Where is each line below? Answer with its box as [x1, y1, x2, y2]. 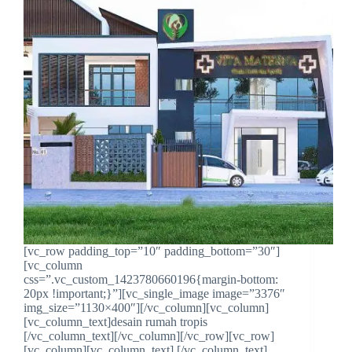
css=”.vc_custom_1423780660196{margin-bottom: [24, 273, 278, 287]
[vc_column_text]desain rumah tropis [24, 315, 207, 329]
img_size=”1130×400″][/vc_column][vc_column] [24, 301, 269, 315]
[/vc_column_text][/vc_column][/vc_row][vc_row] [24, 329, 274, 343]
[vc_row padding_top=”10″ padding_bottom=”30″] [24, 244, 280, 258]
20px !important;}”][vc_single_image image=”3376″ [24, 287, 285, 301]
